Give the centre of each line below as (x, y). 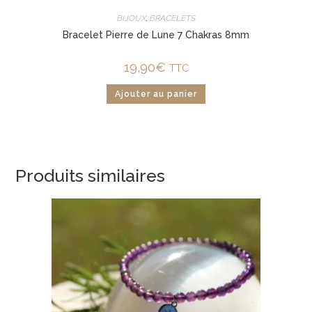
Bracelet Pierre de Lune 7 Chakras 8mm (156, 35)
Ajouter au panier (156, 94)
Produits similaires (91, 175)
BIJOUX (131, 18)
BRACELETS (172, 18)
